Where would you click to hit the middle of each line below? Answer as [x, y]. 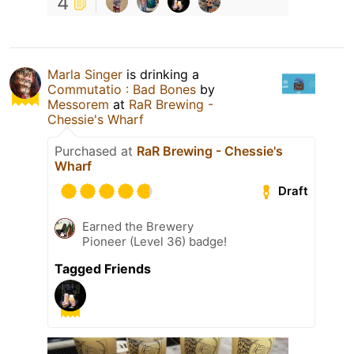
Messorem [80, 104]
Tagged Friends [103, 268]
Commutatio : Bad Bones [122, 89]
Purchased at [96, 151]
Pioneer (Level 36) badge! [154, 241]
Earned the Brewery [138, 226]
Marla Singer [85, 74]
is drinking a [161, 74]
